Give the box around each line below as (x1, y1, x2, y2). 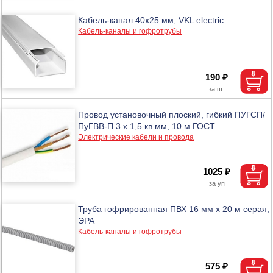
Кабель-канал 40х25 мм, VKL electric (78, 15, 224, 25)
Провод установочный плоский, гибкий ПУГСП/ (78, 109, 266, 119)
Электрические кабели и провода (78, 132, 194, 141)
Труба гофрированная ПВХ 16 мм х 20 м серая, (78, 204, 270, 214)
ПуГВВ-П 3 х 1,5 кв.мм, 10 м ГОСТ (78, 121, 216, 131)
